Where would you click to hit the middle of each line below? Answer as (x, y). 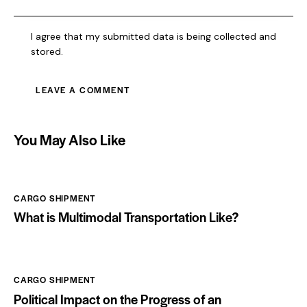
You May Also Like (70, 139)
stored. (47, 51)
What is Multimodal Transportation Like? (126, 217)
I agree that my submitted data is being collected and (154, 36)
